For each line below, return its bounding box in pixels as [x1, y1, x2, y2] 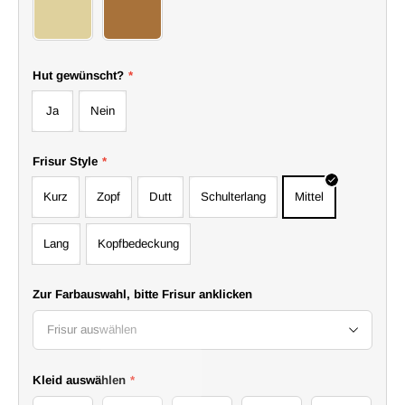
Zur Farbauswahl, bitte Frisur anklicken [33, 287, 252, 302]
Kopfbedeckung [98, 237, 179, 251]
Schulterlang [201, 190, 266, 204]
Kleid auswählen [33, 373, 126, 388]
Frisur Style [33, 155, 98, 169]
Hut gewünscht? [33, 69, 124, 83]
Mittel [295, 190, 324, 204]
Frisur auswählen [47, 323, 137, 337]
